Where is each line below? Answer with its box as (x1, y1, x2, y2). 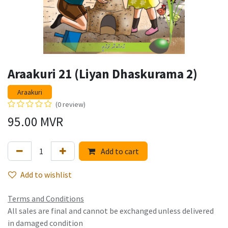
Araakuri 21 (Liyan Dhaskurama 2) (8, 66, 197, 82)
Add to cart (99, 146, 139, 157)
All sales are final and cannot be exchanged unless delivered (8, 206, 214, 216)
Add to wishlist (20, 169, 72, 180)
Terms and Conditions (8, 193, 84, 204)
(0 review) (55, 100, 85, 109)
